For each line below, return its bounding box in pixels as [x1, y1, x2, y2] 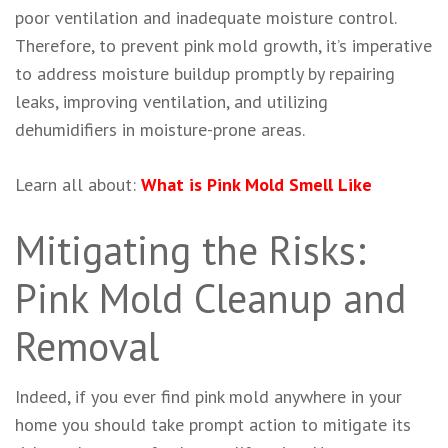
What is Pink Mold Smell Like [141, 172, 372, 196]
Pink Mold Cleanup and [15, 271, 406, 324]
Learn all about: [15, 172, 141, 196]
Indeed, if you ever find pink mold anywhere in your [15, 384, 402, 408]
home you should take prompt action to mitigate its [15, 412, 411, 436]
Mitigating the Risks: [15, 223, 366, 276]
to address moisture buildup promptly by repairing [15, 61, 395, 85]
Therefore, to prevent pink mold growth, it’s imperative [15, 33, 432, 57]
